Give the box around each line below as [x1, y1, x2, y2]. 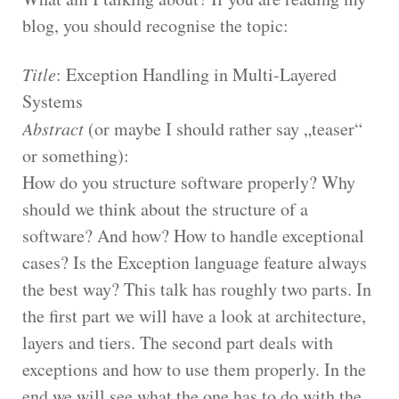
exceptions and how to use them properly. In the [22, 356, 366, 381]
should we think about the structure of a [22, 196, 308, 221]
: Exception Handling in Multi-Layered [56, 61, 337, 86]
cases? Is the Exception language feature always [22, 249, 367, 274]
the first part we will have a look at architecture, [22, 303, 366, 328]
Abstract [22, 116, 84, 140]
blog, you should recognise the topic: [22, 12, 289, 37]
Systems [22, 88, 83, 113]
